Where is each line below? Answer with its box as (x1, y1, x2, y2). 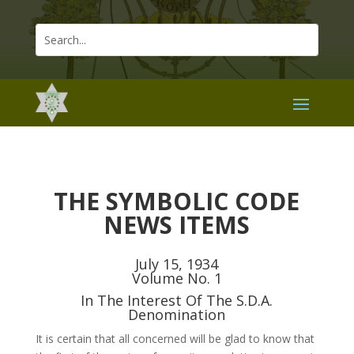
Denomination (128, 305, 226, 325)
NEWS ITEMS (104, 209, 250, 242)
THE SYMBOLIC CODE (54, 185, 300, 218)
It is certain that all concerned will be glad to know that (35, 331, 314, 347)
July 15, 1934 (135, 254, 219, 274)
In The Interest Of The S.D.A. (81, 291, 273, 311)
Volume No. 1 (131, 269, 222, 288)
